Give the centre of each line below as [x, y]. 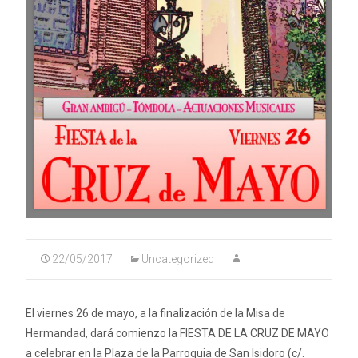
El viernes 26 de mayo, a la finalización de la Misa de [155, 313]
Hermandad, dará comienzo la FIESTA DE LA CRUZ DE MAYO [177, 333]
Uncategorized [178, 259]
